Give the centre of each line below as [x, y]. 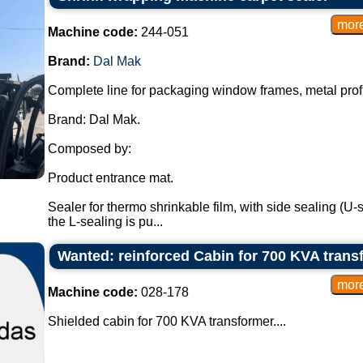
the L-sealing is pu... [105, 222]
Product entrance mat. [110, 178]
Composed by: [89, 149]
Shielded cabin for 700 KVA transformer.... [167, 321]
